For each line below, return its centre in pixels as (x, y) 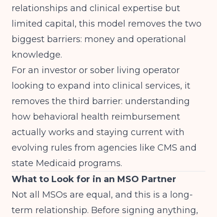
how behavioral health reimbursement (96, 117)
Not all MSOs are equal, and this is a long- (102, 195)
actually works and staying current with (98, 132)
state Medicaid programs (66, 163)
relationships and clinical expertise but (96, 8)
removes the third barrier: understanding (101, 101)
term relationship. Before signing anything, (105, 210)
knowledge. (37, 55)
